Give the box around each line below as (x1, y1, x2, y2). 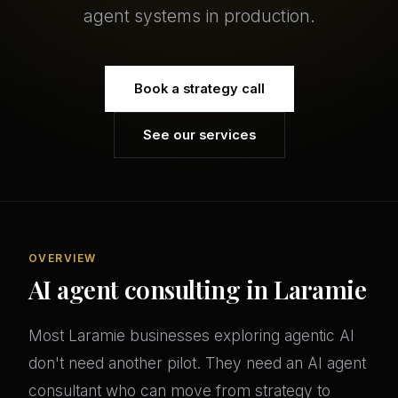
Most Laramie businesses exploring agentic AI (28, 326, 354, 346)
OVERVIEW (28, 251, 97, 266)
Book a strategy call (133, 81, 265, 98)
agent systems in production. (83, 5, 315, 28)
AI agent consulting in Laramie (28, 273, 367, 306)
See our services (142, 127, 256, 144)
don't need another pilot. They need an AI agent (28, 354, 366, 373)
